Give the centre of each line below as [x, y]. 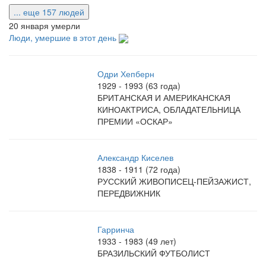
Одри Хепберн [126, 74]
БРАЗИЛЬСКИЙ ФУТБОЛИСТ [154, 253]
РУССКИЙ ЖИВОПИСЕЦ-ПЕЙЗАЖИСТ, [175, 181]
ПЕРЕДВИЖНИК [129, 193]
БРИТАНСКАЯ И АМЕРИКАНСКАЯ [164, 98]
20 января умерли [45, 25]
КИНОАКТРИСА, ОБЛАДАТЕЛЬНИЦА [169, 110]
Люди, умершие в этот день [64, 37]
